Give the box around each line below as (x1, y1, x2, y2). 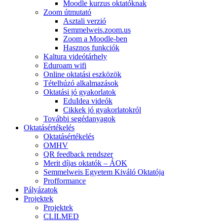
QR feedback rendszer (43, 150, 113, 159)
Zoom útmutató (43, 8, 91, 17)
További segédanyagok (43, 114, 115, 123)
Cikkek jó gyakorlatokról (63, 106, 141, 114)
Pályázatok (24, 185, 58, 194)
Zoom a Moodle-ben (63, 35, 127, 43)
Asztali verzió (63, 17, 106, 26)
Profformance (43, 177, 86, 185)
